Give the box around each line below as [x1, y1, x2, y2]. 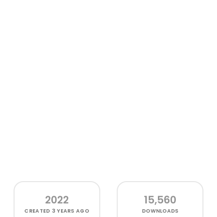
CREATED [24, 207, 52, 215]
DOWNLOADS [142, 207, 179, 215]
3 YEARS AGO [51, 207, 89, 215]
